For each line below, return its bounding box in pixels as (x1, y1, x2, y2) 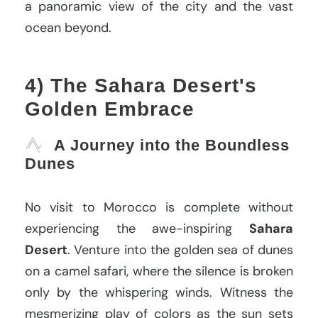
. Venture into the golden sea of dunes (67, 241, 293, 258)
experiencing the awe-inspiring (25, 219, 249, 237)
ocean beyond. (25, 18, 111, 36)
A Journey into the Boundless (54, 136, 290, 154)
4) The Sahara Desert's (25, 74, 257, 97)
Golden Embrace (25, 97, 194, 120)
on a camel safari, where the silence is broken (25, 262, 293, 280)
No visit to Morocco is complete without (25, 198, 293, 216)
